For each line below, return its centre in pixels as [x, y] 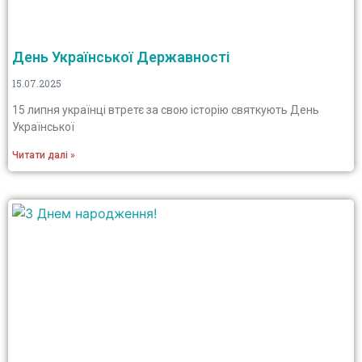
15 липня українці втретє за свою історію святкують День [166, 110]
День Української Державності [121, 57]
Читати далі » [44, 155]
